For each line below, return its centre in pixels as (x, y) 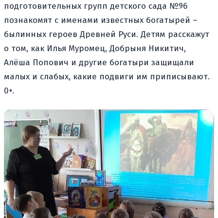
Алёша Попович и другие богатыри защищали (99, 62)
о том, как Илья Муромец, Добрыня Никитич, (95, 48)
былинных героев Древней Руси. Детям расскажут (107, 34)
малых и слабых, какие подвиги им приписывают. (107, 76)
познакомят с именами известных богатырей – (101, 20)
